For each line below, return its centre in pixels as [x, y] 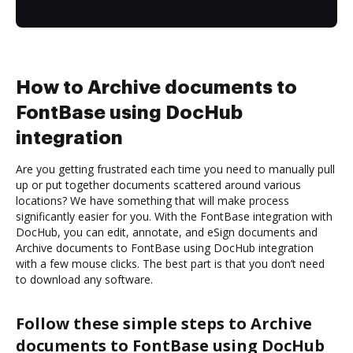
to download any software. [84, 279]
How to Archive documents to [156, 87]
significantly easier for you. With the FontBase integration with [174, 216]
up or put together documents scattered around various [158, 184]
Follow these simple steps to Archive [164, 323]
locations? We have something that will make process [152, 200]
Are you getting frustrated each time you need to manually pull [175, 169]
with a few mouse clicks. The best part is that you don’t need [170, 263]
